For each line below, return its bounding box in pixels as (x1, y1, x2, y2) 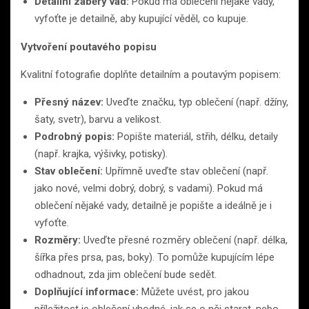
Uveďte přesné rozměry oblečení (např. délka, (81, 234, 288, 247)
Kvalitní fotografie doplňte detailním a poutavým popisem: (21, 68, 281, 81)
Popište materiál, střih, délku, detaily (114, 130, 278, 143)
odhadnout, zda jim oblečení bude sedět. (34, 268, 217, 281)
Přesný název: (34, 96, 103, 109)
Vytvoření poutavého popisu (21, 41, 157, 54)
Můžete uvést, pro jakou (139, 286, 249, 299)
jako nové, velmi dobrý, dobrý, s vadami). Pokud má (34, 182, 263, 195)
